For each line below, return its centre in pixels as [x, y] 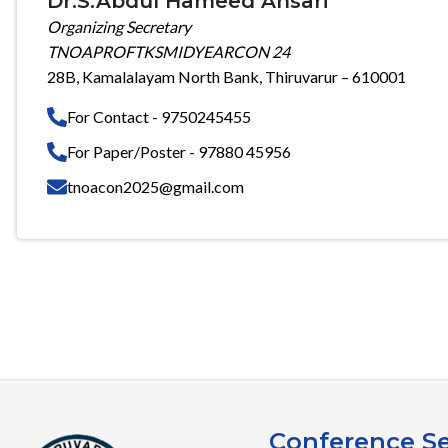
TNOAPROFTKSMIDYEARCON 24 [168, 51]
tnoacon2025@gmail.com [155, 186]
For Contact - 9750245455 [159, 116]
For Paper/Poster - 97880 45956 [179, 151]
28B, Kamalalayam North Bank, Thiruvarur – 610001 [226, 76]
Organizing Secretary [119, 26]
